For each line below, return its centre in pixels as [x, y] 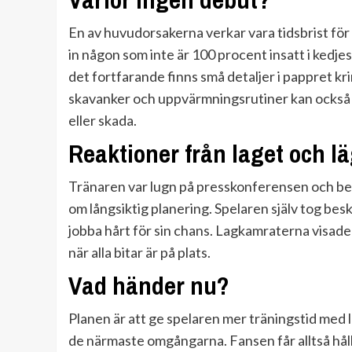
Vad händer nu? [149, 285]
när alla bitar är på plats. [139, 252]
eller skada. [103, 120]
